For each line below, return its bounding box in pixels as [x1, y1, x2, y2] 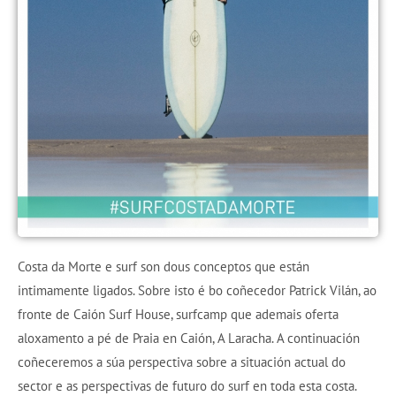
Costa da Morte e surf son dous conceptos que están [18, 257, 309, 275]
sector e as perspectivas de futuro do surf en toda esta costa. [18, 377, 357, 394]
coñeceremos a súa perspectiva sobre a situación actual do [18, 353, 346, 370]
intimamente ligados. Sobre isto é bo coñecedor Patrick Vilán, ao [18, 281, 377, 299]
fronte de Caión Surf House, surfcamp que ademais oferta [18, 305, 339, 323]
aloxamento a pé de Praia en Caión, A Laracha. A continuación [18, 329, 360, 346]
